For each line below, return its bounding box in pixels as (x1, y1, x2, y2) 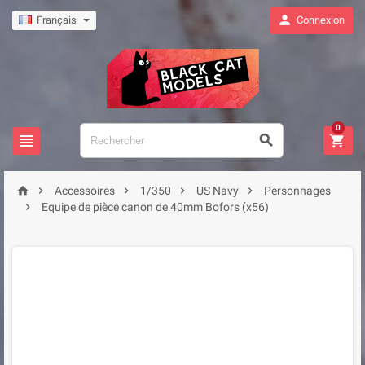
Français (32, 14, 77, 26)
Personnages (264, 184, 331, 197)
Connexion (297, 14, 345, 26)
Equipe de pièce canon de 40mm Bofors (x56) (42, 200, 269, 213)
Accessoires (55, 184, 115, 197)
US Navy (196, 184, 239, 197)
